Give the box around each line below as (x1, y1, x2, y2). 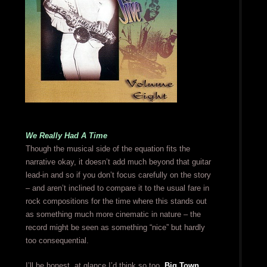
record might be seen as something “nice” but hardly (25, 223, 205, 232)
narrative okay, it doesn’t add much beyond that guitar (25, 157, 211, 167)
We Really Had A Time (25, 131, 107, 141)
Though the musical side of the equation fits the (25, 144, 190, 154)
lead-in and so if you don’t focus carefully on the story (25, 170, 211, 180)
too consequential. (25, 236, 89, 246)
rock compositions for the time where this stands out (25, 197, 207, 206)
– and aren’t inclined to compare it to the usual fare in (25, 184, 209, 193)
